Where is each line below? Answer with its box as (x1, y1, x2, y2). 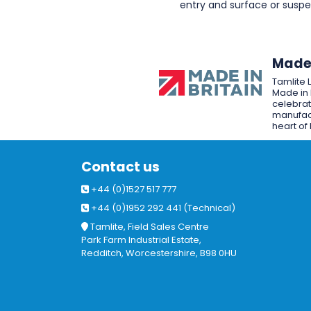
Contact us (81, 158, 160, 176)
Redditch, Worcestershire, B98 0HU (81, 246, 237, 260)
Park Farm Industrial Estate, (81, 233, 201, 246)
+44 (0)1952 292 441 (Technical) (89, 201, 236, 215)
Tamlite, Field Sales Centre (87, 220, 209, 233)
